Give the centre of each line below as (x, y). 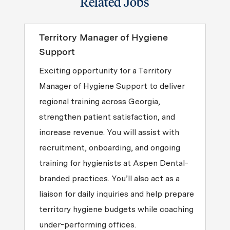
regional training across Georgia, (99, 102)
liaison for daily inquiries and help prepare (116, 194)
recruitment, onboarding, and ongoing (109, 148)
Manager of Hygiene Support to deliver (112, 86)
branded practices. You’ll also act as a (109, 179)
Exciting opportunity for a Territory (105, 71)
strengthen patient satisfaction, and (107, 117)
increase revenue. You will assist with (109, 132)
